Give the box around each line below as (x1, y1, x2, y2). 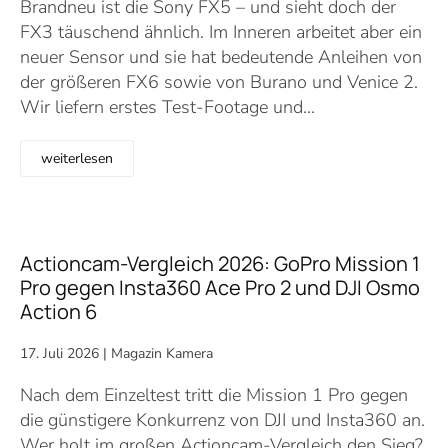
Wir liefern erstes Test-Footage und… (20, 95, 315, 119)
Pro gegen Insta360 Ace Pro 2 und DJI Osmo (20, 274, 420, 301)
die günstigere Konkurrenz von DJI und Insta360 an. (20, 408, 425, 432)
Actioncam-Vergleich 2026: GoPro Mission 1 (20, 250, 420, 277)
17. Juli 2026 (20, 344, 99, 363)
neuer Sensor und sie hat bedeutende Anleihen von (20, 45, 422, 69)
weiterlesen (41, 149, 113, 168)
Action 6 (20, 298, 97, 325)
